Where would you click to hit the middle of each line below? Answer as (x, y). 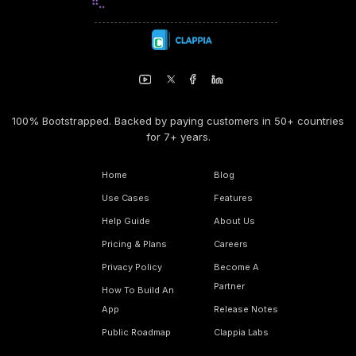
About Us (235, 221)
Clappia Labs (242, 333)
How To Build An (138, 290)
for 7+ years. (178, 137)
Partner (230, 286)
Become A (237, 267)
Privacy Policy (132, 267)
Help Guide (126, 221)
